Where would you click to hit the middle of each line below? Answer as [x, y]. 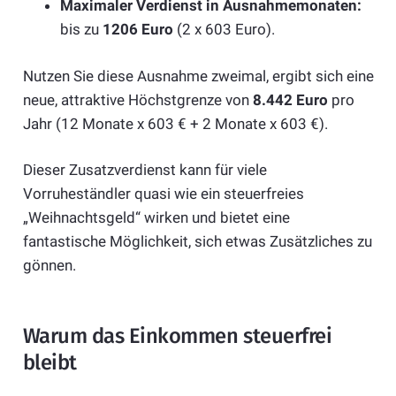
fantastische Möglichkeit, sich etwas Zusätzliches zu [197, 242]
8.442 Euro [290, 99]
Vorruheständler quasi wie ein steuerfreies [163, 194]
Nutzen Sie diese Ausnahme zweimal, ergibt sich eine [198, 76]
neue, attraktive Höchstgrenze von [137, 99]
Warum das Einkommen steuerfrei [177, 336]
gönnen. [49, 266]
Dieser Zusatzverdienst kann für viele [145, 170]
